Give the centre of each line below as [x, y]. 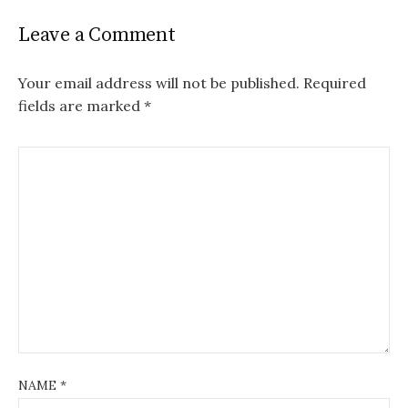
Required [335, 83]
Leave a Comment [97, 36]
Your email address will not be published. [159, 83]
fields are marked [81, 106]
